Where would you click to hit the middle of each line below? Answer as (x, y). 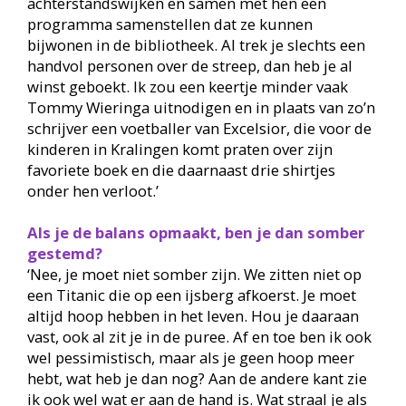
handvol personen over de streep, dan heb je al (189, 65)
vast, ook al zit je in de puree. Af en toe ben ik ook (199, 336)
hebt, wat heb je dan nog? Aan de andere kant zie (197, 378)
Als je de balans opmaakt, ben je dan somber (195, 232)
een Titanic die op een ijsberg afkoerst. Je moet (191, 295)
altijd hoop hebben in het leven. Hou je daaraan (193, 315)
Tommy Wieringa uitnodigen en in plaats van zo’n (201, 107)
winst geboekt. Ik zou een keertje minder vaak (187, 86)
